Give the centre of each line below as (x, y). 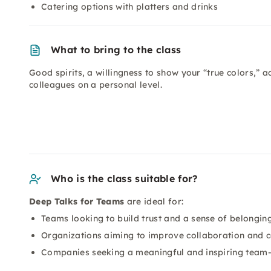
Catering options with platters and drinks (130, 7)
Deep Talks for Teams (77, 201)
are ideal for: (154, 201)
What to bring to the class (116, 50)
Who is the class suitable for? (124, 178)
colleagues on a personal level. (96, 85)
